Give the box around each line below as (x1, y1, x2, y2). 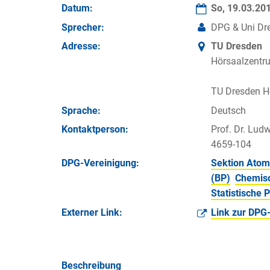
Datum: (61, 2, 93, 14)
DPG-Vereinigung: (61, 157, 139, 169)
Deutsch (211, 104, 246, 116)
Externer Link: (61, 206, 122, 218)
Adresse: (61, 40, 101, 52)
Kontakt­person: (61, 123, 128, 135)
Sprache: (61, 104, 101, 116)
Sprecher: (61, 21, 104, 33)
